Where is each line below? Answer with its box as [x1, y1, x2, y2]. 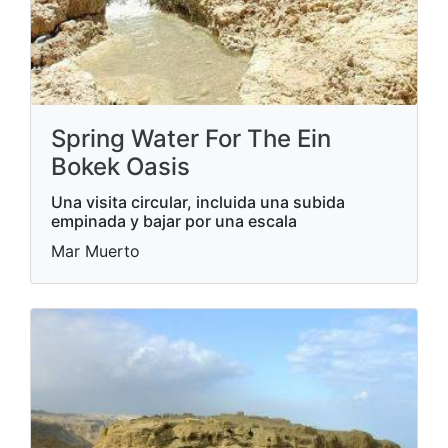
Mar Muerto [51, 241, 140, 261]
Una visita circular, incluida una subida [51, 192, 345, 212]
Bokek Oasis [51, 152, 190, 181]
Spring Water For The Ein [51, 124, 331, 153]
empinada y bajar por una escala [51, 211, 297, 231]
